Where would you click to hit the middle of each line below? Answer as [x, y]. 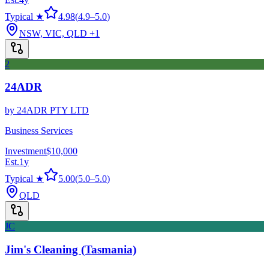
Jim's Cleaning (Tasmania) [71, 249]
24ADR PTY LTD [53, 110]
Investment [26, 151]
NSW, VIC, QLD [53, 33]
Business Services [39, 131]
